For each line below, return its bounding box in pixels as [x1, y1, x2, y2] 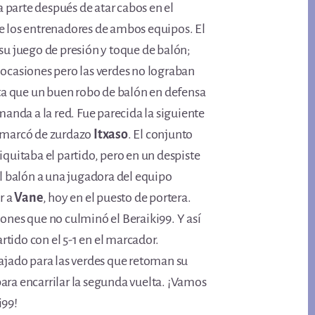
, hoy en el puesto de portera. [42, 191, 191, 205]
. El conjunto [127, 127, 193, 141]
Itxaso [94, 127, 128, 141]
